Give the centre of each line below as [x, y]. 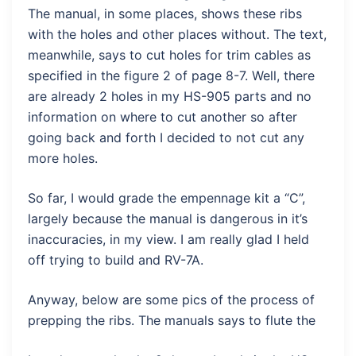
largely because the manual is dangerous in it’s [168, 219]
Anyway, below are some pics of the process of [171, 300]
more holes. [63, 158]
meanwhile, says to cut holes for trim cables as [169, 55]
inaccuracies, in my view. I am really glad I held [168, 239]
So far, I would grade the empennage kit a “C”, [166, 198]
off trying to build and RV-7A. [116, 260]
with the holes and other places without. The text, [177, 34]
